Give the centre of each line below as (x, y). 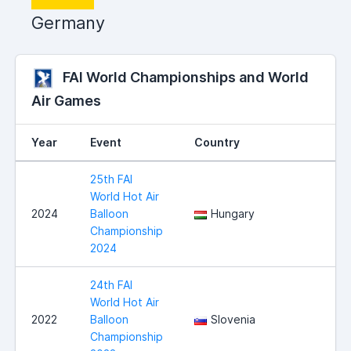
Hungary (233, 214)
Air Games (66, 101)
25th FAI (111, 179)
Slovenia (233, 320)
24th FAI (111, 285)
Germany (68, 23)
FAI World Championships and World (186, 78)
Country (217, 143)
